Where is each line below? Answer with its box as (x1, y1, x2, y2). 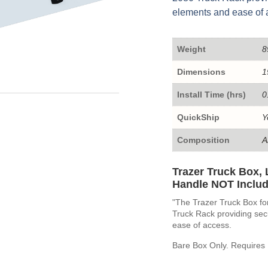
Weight (176, 44, 206, 54)
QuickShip (176, 112, 220, 122)
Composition (176, 135, 230, 145)
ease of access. (172, 220, 232, 230)
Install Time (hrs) (176, 89, 246, 99)
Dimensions (176, 66, 226, 77)
